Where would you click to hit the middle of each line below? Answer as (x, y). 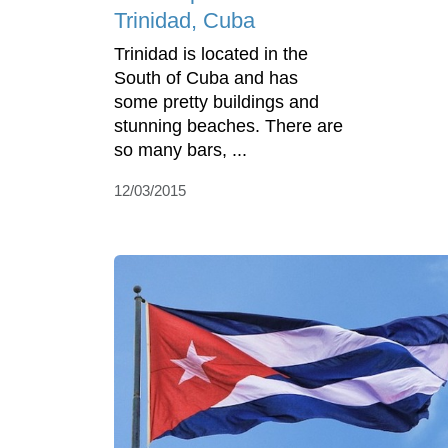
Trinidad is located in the (211, 54)
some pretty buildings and (216, 102)
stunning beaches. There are (228, 126)
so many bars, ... (180, 150)
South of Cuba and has (206, 78)
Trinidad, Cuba (184, 21)
